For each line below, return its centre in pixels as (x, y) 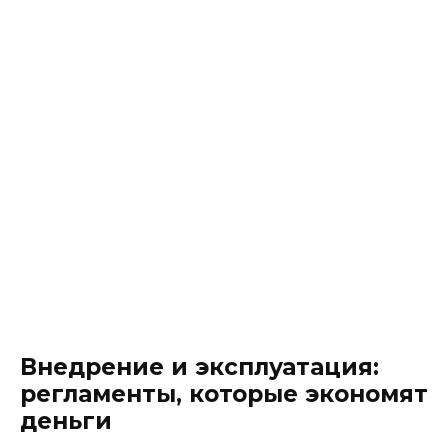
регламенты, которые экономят (224, 393)
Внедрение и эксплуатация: (199, 366)
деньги (66, 420)
